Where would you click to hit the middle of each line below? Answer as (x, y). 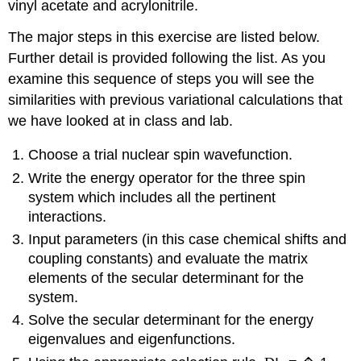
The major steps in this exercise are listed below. (164, 37)
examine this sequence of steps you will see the (162, 79)
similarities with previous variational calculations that (176, 100)
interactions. (68, 216)
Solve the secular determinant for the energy (171, 320)
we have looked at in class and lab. (121, 120)
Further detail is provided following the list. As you (167, 58)
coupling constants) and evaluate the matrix (168, 258)
